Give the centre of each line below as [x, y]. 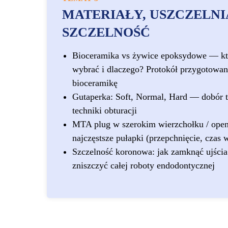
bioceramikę [95, 83]
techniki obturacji [105, 110]
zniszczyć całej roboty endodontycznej [144, 165]
